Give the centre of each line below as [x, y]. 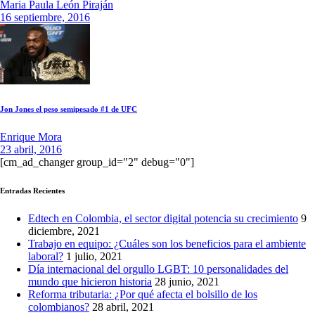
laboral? [46, 257]
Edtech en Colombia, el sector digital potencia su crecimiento [163, 219]
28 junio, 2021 [187, 282]
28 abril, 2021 [123, 307]
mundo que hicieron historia [90, 282]
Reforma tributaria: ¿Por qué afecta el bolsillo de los [143, 295]
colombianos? [59, 307]
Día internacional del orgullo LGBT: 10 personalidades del [158, 269]
